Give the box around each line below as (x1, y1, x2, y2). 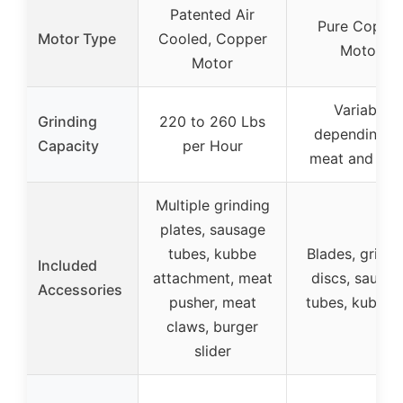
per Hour (182, 137, 243, 155)
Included (38, 256, 97, 274)
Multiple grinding (155, 196, 270, 214)
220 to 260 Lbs (159, 112, 265, 130)
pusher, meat (168, 293, 256, 311)
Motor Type (38, 30, 116, 48)
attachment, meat (152, 269, 273, 287)
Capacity (38, 137, 99, 155)
